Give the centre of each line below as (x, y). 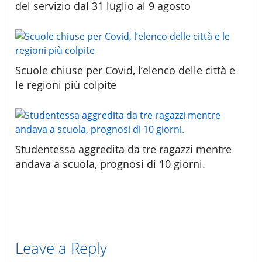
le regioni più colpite (66, 85)
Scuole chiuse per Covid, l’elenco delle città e (125, 70)
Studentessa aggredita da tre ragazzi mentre (124, 149)
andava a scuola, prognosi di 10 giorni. (111, 163)
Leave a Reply (61, 248)
